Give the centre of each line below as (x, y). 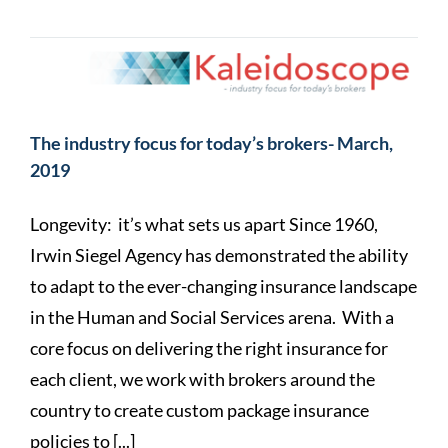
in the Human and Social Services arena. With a (212, 317)
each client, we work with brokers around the (202, 379)
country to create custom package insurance (199, 410)
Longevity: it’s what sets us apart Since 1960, (204, 224)
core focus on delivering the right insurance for (209, 348)
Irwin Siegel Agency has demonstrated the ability (219, 255)
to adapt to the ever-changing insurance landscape (223, 286)
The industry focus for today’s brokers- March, (211, 143)
